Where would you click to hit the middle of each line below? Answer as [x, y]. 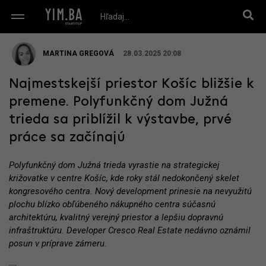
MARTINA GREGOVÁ [78, 54]
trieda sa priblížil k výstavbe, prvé [120, 120]
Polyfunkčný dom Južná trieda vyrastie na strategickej [114, 165]
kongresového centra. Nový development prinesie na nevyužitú [130, 191]
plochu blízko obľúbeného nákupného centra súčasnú [112, 204]
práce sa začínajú [67, 138]
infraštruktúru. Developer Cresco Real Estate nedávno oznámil [130, 230]
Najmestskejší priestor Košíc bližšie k [132, 84]
